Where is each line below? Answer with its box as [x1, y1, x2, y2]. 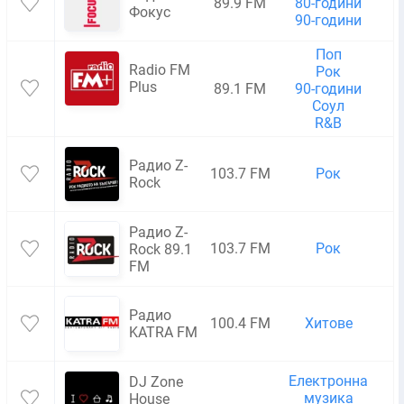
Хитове [304, 315, 353, 332]
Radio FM [129, 61, 190, 78]
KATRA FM [129, 324, 197, 341]
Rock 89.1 [129, 240, 192, 258]
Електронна [289, 372, 368, 390]
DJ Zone [129, 372, 183, 390]
